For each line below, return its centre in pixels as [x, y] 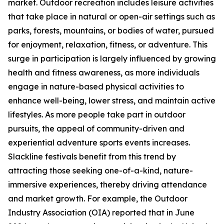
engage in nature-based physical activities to [96, 87]
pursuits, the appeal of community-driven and [96, 129]
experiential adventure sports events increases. [99, 143]
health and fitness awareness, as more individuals [104, 73]
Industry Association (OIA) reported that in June [101, 213]
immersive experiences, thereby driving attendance [107, 185]
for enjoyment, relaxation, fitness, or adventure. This [108, 45]
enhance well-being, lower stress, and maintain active [112, 101]
